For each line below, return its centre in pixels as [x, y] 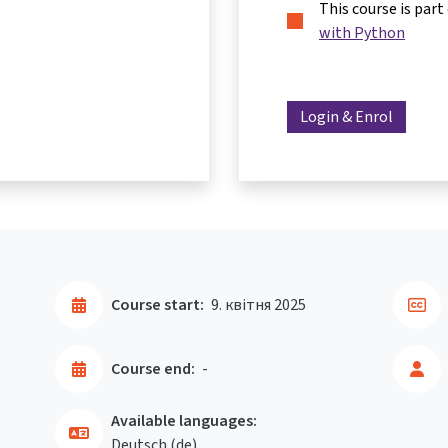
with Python [362, 32]
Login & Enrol [346, 117]
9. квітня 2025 [258, 305]
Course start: [157, 305]
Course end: [153, 369]
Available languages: [184, 421]
